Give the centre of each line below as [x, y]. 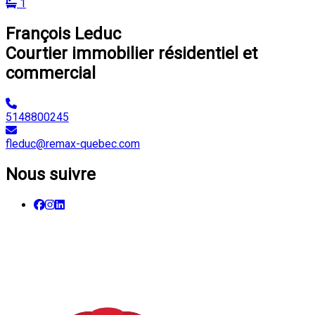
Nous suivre [51, 175]
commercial [51, 73]
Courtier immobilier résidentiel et [131, 54]
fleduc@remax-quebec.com [73, 144]
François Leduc [63, 34]
